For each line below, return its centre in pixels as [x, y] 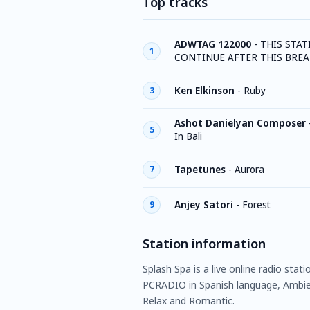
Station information [204, 244]
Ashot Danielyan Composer [240, 123]
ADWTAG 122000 [213, 44]
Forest [256, 204]
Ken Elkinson [204, 90]
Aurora [249, 169]
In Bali [188, 136]
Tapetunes [200, 169]
